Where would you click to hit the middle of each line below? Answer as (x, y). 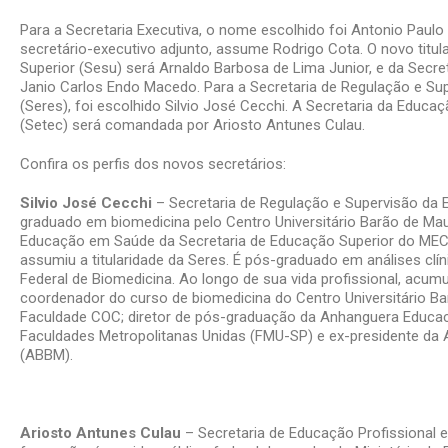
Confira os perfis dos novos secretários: (153, 164)
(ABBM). (46, 355)
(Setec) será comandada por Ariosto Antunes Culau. (192, 125)
